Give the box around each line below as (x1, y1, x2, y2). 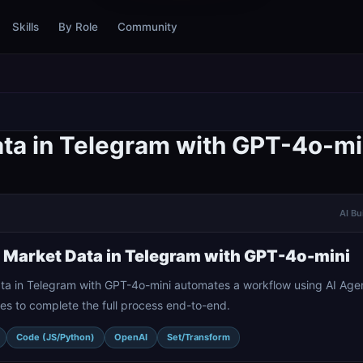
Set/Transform (167, 331, 230, 343)
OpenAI (114, 331, 147, 343)
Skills (11, 19, 39, 33)
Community (117, 19, 177, 33)
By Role (58, 19, 98, 33)
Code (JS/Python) (16, 331, 95, 343)
